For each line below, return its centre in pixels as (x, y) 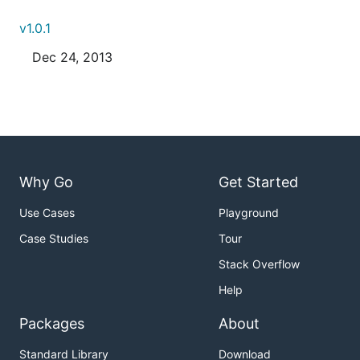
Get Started (258, 182)
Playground (249, 213)
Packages (52, 324)
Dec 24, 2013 (72, 57)
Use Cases (47, 213)
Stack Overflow (259, 264)
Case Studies (54, 239)
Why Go (46, 182)
